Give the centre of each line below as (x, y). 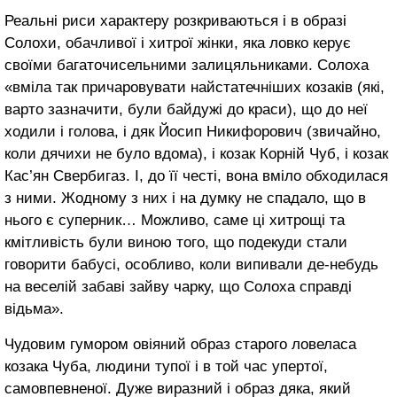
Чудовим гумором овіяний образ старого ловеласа (180, 344)
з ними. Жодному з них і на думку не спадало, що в (185, 198)
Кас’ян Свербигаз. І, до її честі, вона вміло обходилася (196, 176)
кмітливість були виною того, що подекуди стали (176, 242)
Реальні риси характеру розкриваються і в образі (175, 21)
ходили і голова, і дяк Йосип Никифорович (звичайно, (193, 132)
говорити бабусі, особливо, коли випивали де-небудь (191, 265)
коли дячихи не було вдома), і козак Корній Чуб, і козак (196, 154)
